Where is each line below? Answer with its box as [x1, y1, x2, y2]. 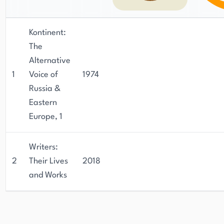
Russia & [29, 84, 60, 93]
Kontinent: [29, 28, 66, 37]
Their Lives [29, 157, 68, 165]
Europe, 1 [29, 112, 62, 121]
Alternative [29, 56, 70, 65]
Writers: [29, 143, 58, 151]
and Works [29, 171, 67, 179]
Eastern [29, 98, 57, 107]
